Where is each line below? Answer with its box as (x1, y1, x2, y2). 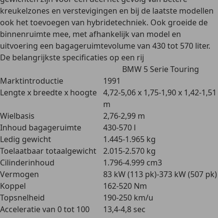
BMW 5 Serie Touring (122, 64, 199, 74)
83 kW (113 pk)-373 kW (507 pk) (103, 169, 217, 180)
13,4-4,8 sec (103, 204, 145, 215)
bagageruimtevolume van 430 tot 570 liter (55, 40, 208, 51)
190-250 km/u (103, 192, 153, 203)
